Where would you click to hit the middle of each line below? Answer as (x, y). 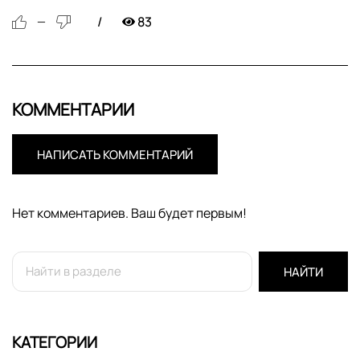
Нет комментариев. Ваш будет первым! (129, 213)
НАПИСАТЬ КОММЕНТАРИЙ (115, 154)
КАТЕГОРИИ (55, 342)
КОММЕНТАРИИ (73, 109)
